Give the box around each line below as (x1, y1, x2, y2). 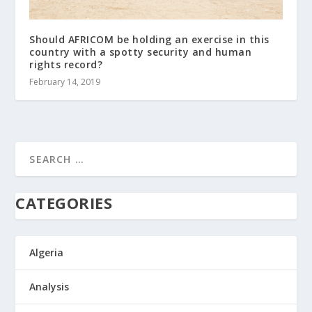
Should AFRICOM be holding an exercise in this (29, 32, 270, 46)
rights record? (29, 57, 103, 71)
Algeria (29, 245, 64, 259)
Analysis (29, 279, 70, 293)
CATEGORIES (15, 192, 113, 213)
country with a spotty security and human (29, 45, 252, 58)
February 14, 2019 (29, 75, 101, 88)
